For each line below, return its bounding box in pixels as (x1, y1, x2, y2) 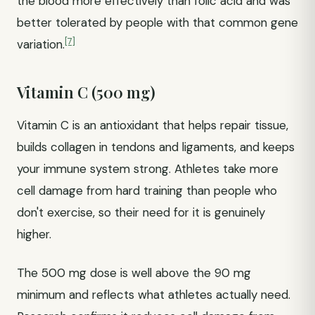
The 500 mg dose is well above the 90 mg (17, 265, 251, 281)
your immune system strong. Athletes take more (17, 161, 278, 176)
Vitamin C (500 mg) (17, 82, 155, 103)
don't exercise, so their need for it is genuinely (17, 205, 265, 220)
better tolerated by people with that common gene (17, 15, 298, 30)
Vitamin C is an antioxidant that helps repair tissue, (17, 117, 288, 133)
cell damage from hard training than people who (17, 183, 277, 198)
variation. (17, 37, 65, 52)
